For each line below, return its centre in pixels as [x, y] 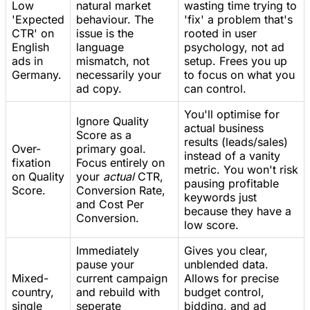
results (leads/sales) [236, 142]
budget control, [224, 292]
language [100, 47]
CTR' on [33, 34]
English [30, 47]
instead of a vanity [232, 156]
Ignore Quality [112, 121]
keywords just [220, 198]
